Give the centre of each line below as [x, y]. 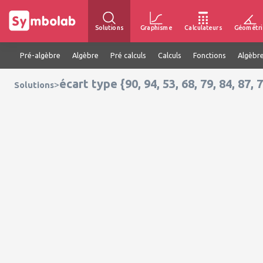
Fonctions [210, 55]
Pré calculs [128, 55]
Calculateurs [203, 27]
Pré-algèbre [40, 55]
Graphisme [156, 27]
